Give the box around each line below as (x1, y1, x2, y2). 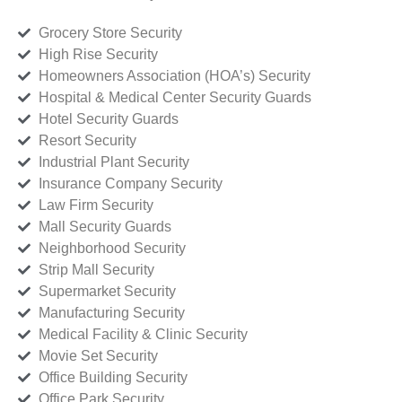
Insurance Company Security (38, 176, 223, 192)
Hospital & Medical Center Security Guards (38, 90, 311, 106)
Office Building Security (38, 370, 188, 386)
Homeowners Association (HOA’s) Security (38, 68, 310, 84)
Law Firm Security (38, 197, 153, 214)
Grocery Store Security (38, 25, 182, 41)
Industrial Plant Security (38, 154, 189, 170)
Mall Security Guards (38, 219, 171, 235)
